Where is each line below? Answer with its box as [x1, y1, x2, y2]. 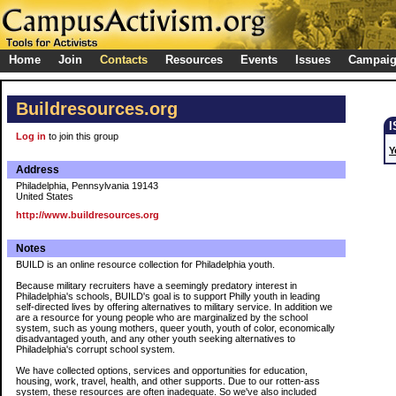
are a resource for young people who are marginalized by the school [16, 312, 308, 323]
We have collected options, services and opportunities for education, [16, 365, 308, 376]
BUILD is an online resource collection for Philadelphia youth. [16, 259, 275, 270]
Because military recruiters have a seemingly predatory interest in [16, 280, 297, 291]
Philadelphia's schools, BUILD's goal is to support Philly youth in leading [16, 291, 320, 301]
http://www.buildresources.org [16, 209, 159, 220]
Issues [295, 53, 331, 66]
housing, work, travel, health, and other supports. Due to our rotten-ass [16, 376, 320, 386]
